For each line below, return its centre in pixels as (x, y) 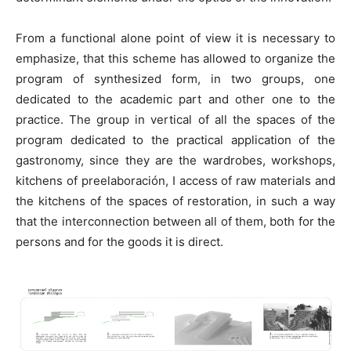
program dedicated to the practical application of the (175, 139)
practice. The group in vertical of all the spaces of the (175, 119)
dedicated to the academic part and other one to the (175, 99)
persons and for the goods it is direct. (119, 241)
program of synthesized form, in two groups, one (175, 78)
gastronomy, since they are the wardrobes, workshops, (175, 160)
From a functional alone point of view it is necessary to (175, 38)
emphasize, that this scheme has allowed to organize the (175, 58)
